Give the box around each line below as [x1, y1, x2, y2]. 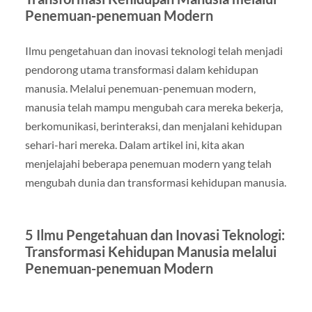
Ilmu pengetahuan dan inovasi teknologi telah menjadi [24, 43, 283, 57]
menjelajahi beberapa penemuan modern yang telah [24, 156, 272, 170]
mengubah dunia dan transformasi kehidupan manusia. [24, 175, 286, 189]
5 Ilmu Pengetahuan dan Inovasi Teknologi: [24, 226, 285, 243]
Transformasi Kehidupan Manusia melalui [24, 242, 276, 260]
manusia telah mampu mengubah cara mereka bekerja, [24, 100, 283, 114]
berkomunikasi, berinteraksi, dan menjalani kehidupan [24, 118, 282, 132]
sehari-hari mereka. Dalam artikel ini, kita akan [24, 137, 244, 151]
